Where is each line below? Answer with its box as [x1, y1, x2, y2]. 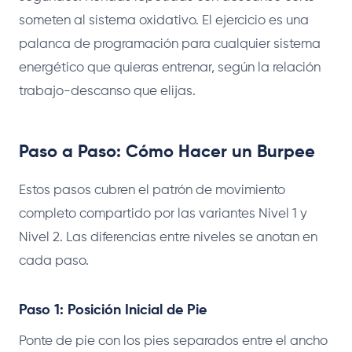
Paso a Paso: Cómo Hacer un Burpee [19, 143, 315, 161]
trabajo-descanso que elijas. [19, 84, 196, 98]
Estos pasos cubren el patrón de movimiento [19, 183, 285, 197]
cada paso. [19, 254, 89, 268]
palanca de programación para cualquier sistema [19, 37, 321, 51]
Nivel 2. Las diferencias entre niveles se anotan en [19, 230, 317, 244]
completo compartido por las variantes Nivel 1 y [19, 207, 307, 221]
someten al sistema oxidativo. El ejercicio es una [19, 13, 309, 27]
